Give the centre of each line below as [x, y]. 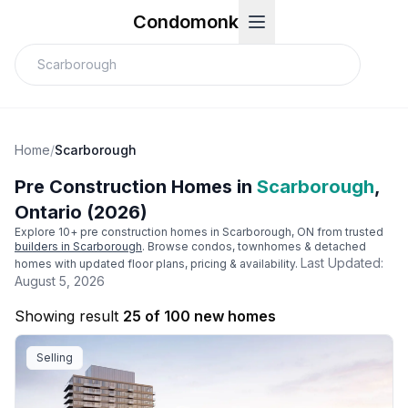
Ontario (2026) [81, 212]
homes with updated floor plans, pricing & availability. [156, 264]
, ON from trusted [337, 232]
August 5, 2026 [60, 281]
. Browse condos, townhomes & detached [254, 246]
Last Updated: [342, 263]
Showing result [66, 316]
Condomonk [186, 22]
